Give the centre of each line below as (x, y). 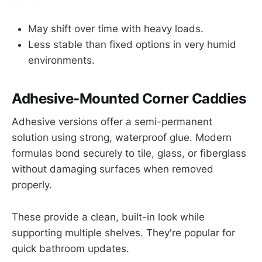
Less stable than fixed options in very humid (132, 44)
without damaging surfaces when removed (113, 169)
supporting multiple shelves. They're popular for (123, 232)
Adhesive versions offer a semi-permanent (112, 122)
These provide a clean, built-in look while (108, 217)
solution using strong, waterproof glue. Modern (122, 138)
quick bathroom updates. (70, 248)
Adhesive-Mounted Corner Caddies (129, 98)
